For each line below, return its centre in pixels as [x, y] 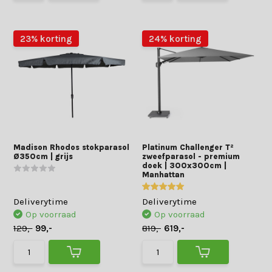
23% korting [46, 39]
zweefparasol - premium [191, 156]
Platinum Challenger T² [188, 147]
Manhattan [163, 175]
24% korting [175, 39]
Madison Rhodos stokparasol [72, 147]
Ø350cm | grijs [43, 156]
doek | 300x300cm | [184, 165]
